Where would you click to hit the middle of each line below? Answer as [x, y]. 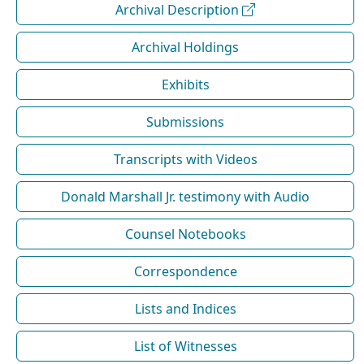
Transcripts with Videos [185, 159]
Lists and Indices [185, 309]
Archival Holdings [185, 47]
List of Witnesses [185, 346]
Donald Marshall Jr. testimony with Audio [185, 197]
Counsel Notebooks [185, 234]
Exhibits [185, 84]
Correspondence [185, 271]
